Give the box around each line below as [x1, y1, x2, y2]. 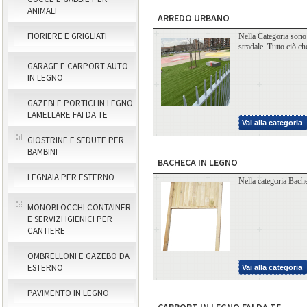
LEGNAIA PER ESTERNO [27, 171, 114, 183]
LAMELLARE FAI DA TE [27, 109, 108, 121]
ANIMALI [27, 5, 57, 16]
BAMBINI [27, 146, 58, 158]
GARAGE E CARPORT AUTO [27, 60, 128, 72]
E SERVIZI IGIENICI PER [27, 213, 112, 225]
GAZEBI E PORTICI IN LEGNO [27, 97, 133, 109]
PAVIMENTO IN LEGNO [27, 287, 109, 299]
